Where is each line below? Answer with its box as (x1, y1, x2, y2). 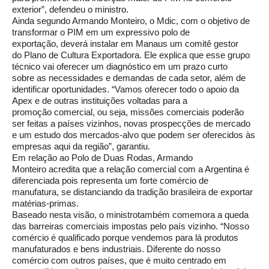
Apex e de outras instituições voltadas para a (12, 95, 187, 106)
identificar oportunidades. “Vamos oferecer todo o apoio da (12, 84, 239, 95)
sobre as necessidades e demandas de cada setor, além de (12, 73, 246, 83)
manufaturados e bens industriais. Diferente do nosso (12, 244, 220, 255)
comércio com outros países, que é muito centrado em (12, 255, 226, 266)
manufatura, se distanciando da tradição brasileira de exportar (12, 187, 253, 198)
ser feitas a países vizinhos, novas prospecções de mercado (12, 118, 250, 129)
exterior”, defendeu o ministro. (12, 4, 128, 15)
